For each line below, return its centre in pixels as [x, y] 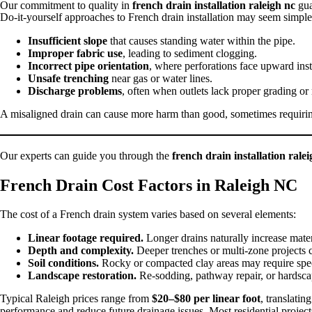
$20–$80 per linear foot [206, 298]
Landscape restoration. [82, 275]
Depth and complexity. [81, 250]
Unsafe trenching [68, 79]
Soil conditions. [63, 263]
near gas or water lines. [161, 79]
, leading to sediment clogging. [190, 54]
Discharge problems [75, 91]
